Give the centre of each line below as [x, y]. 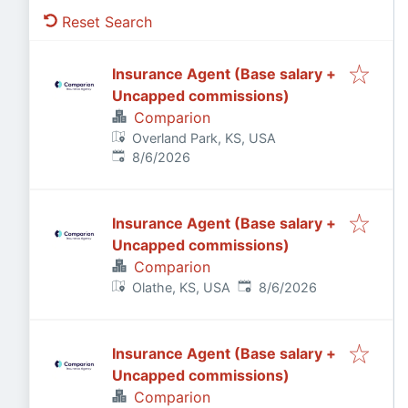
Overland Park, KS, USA [204, 138]
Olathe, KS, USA [182, 287]
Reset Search [107, 22]
